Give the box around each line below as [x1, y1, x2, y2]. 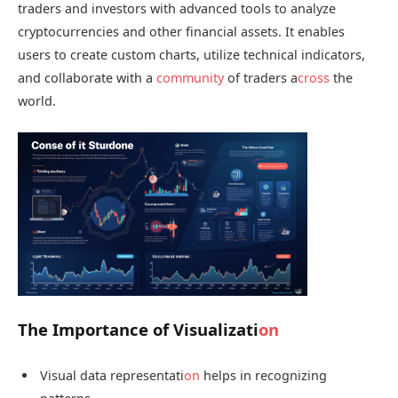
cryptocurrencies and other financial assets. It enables [18, 22, 345, 40]
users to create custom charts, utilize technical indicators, [18, 45, 365, 63]
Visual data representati [40, 367, 184, 385]
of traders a [224, 68, 298, 86]
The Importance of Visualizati [18, 318, 259, 341]
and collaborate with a [18, 68, 156, 86]
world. [18, 92, 56, 109]
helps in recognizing [200, 367, 327, 385]
